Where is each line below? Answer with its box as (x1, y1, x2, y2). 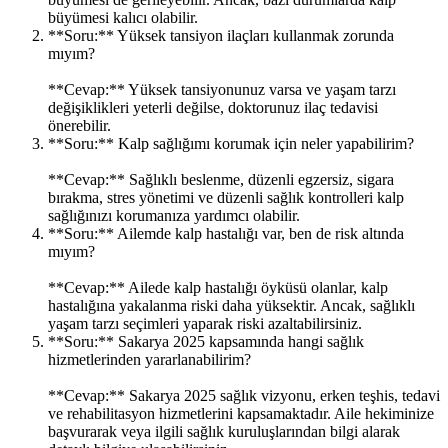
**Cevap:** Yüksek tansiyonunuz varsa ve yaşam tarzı (48, 80, 396, 98)
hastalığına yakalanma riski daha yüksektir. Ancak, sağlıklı (48, 296, 415, 314)
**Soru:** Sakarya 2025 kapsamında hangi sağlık (48, 332, 364, 350)
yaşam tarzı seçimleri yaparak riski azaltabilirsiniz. (48, 314, 362, 332)
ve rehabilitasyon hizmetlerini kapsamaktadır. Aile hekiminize (48, 404, 434, 422)
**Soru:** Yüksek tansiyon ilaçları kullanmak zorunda (48, 26, 394, 44)
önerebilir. (48, 116, 111, 134)
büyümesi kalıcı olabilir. (48, 8, 198, 26)
